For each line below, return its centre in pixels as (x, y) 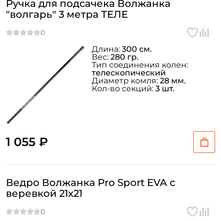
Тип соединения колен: (140, 65)
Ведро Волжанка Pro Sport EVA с (91, 183)
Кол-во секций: (124, 89)
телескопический (129, 73)
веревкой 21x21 (44, 193)
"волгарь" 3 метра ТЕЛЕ (67, 14)
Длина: (107, 49)
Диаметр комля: (126, 81)
